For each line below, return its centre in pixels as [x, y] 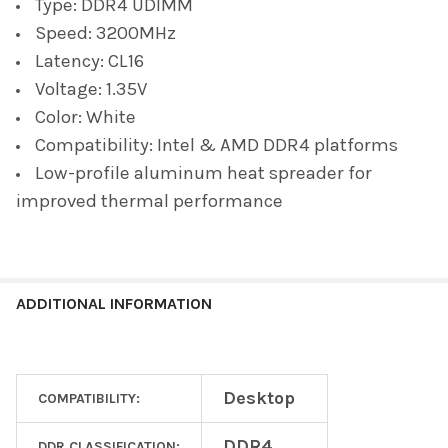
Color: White [85, 116]
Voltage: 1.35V [91, 88]
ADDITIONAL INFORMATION [114, 303]
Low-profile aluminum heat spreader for [203, 172]
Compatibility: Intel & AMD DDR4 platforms [216, 144]
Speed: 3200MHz [105, 32]
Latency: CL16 [89, 60]
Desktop [259, 397]
